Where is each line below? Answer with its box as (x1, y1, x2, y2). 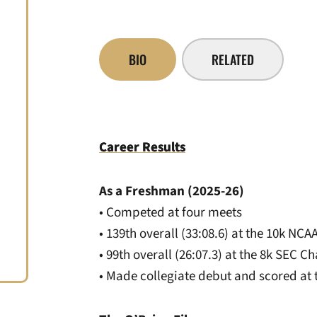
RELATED (212, 50, 254, 69)
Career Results (99, 138, 185, 157)
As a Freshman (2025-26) (99, 182, 247, 201)
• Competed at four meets (99, 203, 242, 222)
